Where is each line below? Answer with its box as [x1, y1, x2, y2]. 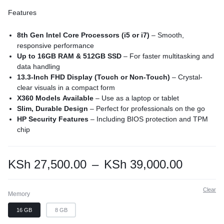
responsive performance [17, 41, 94, 49]
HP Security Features [17, 115, 89, 123]
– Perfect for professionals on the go [88, 104, 205, 112]
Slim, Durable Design [17, 104, 88, 112]
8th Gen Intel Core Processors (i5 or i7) [17, 31, 150, 39]
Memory [8, 190, 30, 197]
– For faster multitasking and [121, 52, 214, 60]
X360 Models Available [17, 94, 94, 102]
